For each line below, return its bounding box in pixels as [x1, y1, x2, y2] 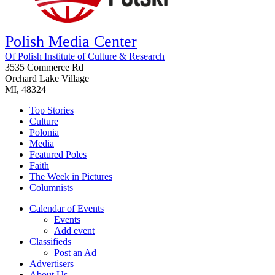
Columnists [29, 182, 73, 193]
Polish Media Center [5, 32, 137, 50]
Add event [54, 225, 95, 236]
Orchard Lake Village [5, 72, 89, 83]
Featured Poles [29, 149, 87, 160]
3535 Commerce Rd [5, 61, 83, 72]
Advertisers [29, 258, 74, 269]
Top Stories [29, 104, 74, 115]
